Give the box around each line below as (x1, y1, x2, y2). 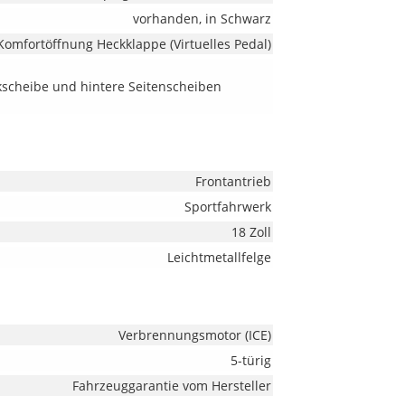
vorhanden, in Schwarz (132, 10, 271, 27)
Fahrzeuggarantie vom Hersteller (71, 377, 271, 394)
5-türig (230, 352, 271, 369)
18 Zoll (231, 223, 271, 240)
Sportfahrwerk (184, 198, 271, 215)
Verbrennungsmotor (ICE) (118, 326, 271, 344)
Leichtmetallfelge (166, 249, 271, 266)
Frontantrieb (194, 173, 271, 190)
